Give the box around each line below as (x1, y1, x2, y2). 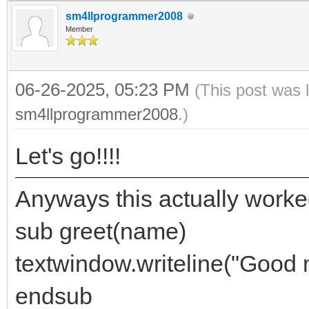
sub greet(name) (15, 218, 186, 244)
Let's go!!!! (15, 143, 121, 169)
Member (66, 25, 93, 33)
